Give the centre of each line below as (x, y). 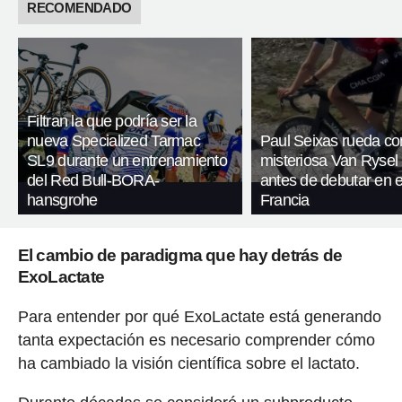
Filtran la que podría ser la (112, 122)
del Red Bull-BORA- (93, 181)
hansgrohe (62, 201)
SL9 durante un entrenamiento (127, 161)
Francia (284, 201)
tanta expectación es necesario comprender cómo (196, 341)
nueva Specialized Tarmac (114, 141)
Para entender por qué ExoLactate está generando (199, 317)
